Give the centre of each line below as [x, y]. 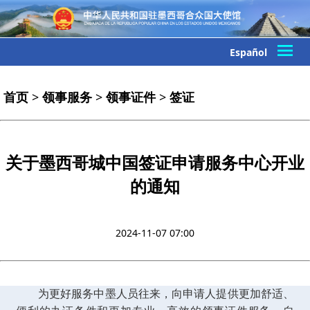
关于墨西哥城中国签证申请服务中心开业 [155, 163]
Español [248, 52]
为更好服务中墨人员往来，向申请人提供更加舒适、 [166, 294]
